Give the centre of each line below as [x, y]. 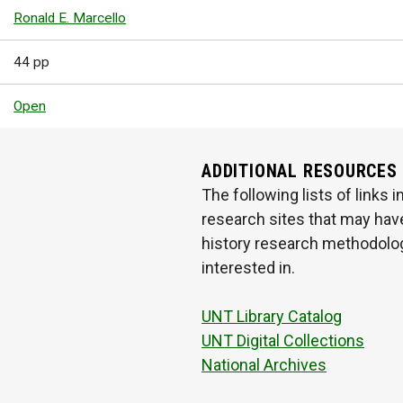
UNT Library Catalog [272, 317]
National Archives [264, 365]
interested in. [248, 268]
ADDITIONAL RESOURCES [300, 172]
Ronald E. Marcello [70, 18]
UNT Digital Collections [283, 341]
